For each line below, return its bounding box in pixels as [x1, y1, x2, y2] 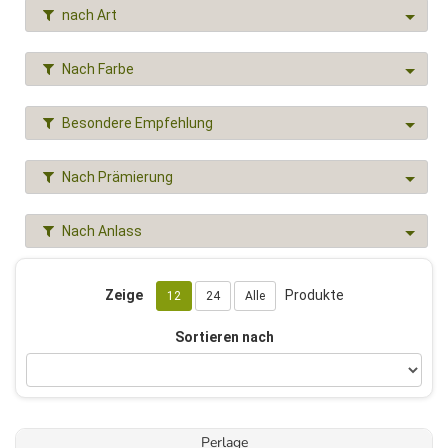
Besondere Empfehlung [62, 115, 213, 131]
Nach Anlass [62, 223, 142, 239]
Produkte [275, 287, 344, 303]
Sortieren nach [174, 329, 274, 346]
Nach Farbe [62, 61, 134, 77]
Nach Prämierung [62, 169, 173, 185]
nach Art [62, 7, 117, 23]
